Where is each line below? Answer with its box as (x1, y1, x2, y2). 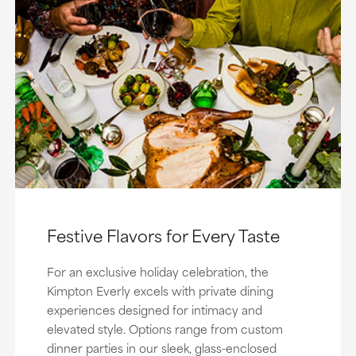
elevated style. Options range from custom (46, 319, 283, 339)
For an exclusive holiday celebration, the (46, 262, 269, 281)
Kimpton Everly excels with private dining (46, 281, 273, 300)
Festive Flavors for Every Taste (46, 222, 280, 249)
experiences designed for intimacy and (46, 300, 262, 319)
